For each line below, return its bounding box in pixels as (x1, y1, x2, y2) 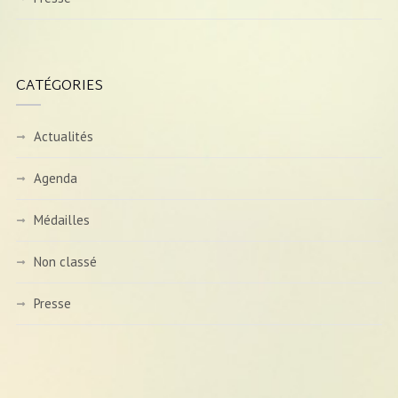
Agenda (33, 169, 77, 187)
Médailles (33, 211, 90, 228)
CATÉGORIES (15, 73, 103, 99)
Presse (33, 294, 71, 312)
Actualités (33, 127, 93, 145)
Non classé (33, 252, 97, 270)
